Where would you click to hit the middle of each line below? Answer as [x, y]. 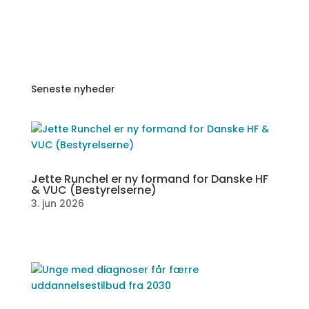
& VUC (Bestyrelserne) [93, 190]
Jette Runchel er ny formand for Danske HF [149, 179]
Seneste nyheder [73, 89]
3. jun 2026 [57, 203]
